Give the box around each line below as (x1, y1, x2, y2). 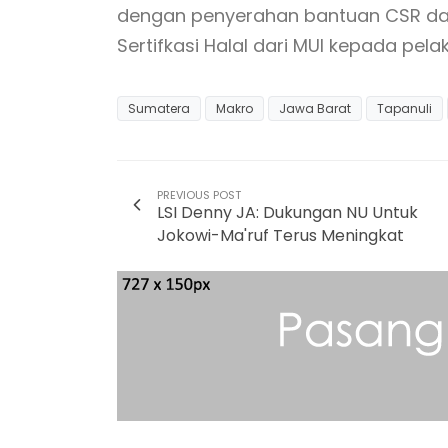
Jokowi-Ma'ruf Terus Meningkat (157, 224, 404, 248)
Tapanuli (377, 100, 432, 118)
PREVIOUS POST (157, 187, 241, 204)
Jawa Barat (279, 100, 351, 118)
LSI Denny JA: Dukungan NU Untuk (157, 201, 418, 225)
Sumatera (128, 100, 190, 118)
